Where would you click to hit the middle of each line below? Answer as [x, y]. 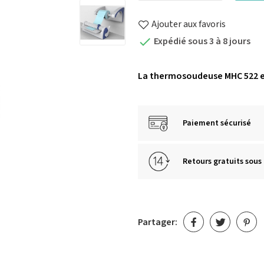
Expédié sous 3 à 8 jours [201, 42]
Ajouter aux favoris [189, 24]
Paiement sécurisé [217, 123]
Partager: [158, 222]
